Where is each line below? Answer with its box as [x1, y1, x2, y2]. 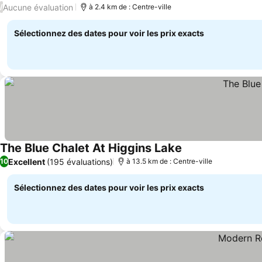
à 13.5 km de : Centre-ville [126, 157, 212, 166]
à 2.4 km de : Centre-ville [89, 2, 171, 11]
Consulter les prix [181, 149, 259, 161]
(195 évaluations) [47, 156, 113, 167]
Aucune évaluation [3, 2, 73, 12]
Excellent [8, 156, 45, 167]
